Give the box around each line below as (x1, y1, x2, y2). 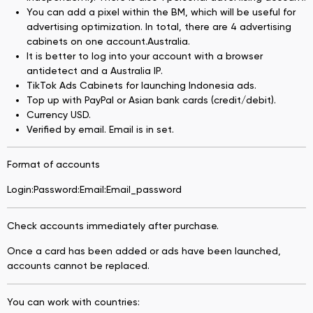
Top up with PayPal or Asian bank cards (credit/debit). (27, 94, 276, 105)
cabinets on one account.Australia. (27, 35, 190, 47)
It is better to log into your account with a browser (27, 50, 263, 61)
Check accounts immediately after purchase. (7, 219, 219, 231)
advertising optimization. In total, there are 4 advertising (27, 20, 291, 32)
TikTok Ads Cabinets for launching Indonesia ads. (27, 79, 256, 91)
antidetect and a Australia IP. (27, 64, 163, 76)
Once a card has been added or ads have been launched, (7, 245, 281, 256)
